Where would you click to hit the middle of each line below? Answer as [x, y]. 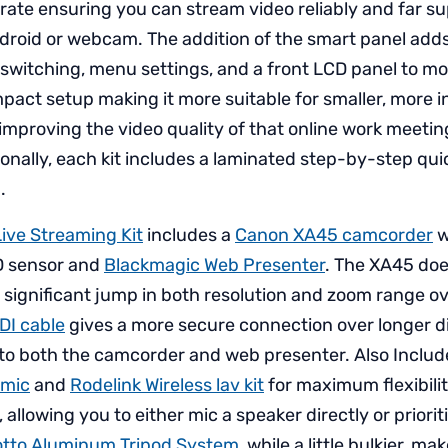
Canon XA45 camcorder [334, 235]
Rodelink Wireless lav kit [167, 385]
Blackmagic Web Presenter [214, 265]
